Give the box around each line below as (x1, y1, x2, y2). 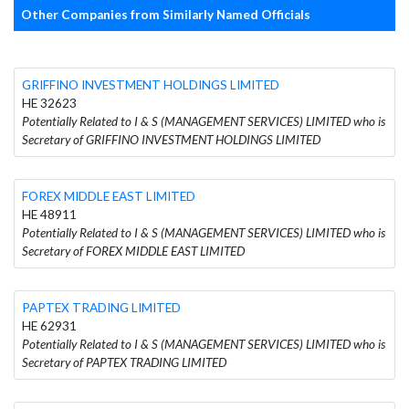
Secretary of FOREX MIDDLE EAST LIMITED (22, 243, 245, 258)
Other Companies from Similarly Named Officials (21, 6, 310, 22)
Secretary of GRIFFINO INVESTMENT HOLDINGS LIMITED (22, 131, 320, 147)
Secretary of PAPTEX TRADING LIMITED (22, 354, 226, 370)
